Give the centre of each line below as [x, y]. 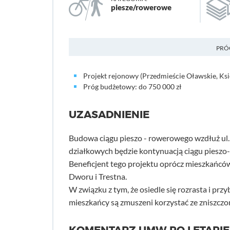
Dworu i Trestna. [98, 176]
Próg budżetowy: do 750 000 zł [132, 87]
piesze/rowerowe [141, 7]
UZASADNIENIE [109, 115]
